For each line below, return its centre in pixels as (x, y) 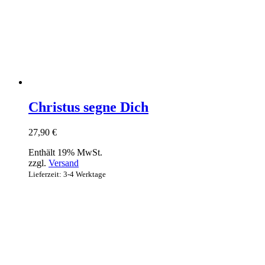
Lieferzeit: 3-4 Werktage (67, 174)
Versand (64, 163)
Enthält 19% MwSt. (65, 153)
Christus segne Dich (88, 107)
